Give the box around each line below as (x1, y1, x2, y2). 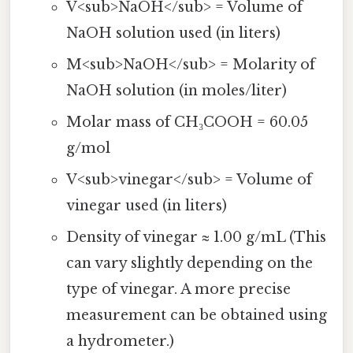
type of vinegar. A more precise (65, 281, 291, 299)
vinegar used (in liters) (65, 197, 227, 215)
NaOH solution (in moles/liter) (65, 82, 287, 100)
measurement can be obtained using (65, 307, 327, 325)
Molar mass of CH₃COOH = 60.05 (65, 113, 308, 132)
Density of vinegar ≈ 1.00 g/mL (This (65, 229, 326, 247)
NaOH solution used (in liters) (65, 24, 281, 43)
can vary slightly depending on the (65, 255, 313, 273)
